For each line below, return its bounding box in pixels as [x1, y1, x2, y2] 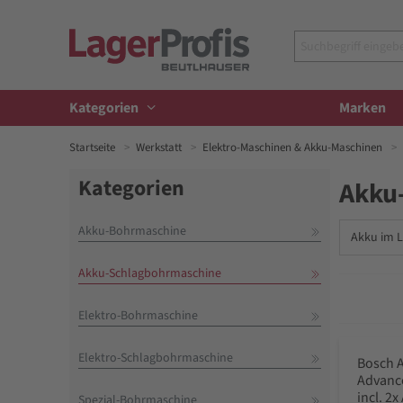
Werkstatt [136, 139, 182, 156]
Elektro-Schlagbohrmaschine [78, 349, 233, 367]
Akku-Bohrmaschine [78, 222, 186, 240]
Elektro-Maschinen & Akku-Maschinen [202, 139, 382, 156]
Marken [339, 98, 386, 118]
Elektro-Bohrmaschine [78, 307, 198, 325]
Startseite [69, 139, 115, 156]
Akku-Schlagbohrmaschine [78, 264, 221, 282]
